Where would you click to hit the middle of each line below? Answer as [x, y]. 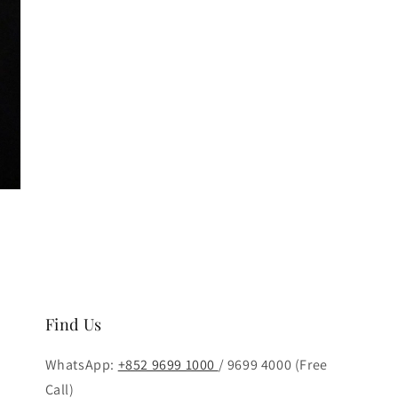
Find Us [73, 324]
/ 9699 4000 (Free [273, 365]
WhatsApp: [81, 365]
